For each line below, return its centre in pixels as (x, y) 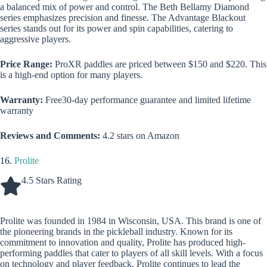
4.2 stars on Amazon (140, 136)
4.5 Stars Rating (52, 181)
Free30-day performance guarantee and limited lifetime (148, 100)
